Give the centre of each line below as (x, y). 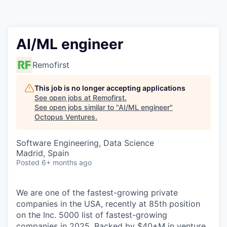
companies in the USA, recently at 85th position (108, 204)
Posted (28, 162)
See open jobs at (64, 98)
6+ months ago (67, 162)
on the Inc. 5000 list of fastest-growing (92, 215)
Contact (23, 21)
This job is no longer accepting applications (110, 88)
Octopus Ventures (65, 117)
